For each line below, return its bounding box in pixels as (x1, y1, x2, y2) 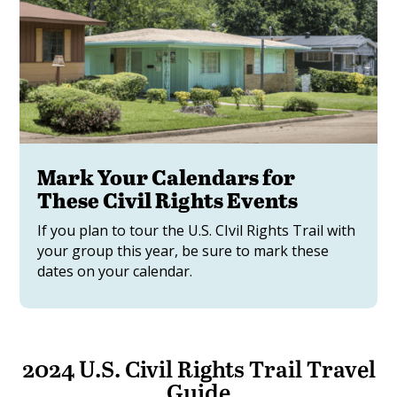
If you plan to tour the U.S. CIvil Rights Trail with (37, 220, 356, 240)
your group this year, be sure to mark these (37, 240, 330, 261)
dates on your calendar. (37, 261, 193, 281)
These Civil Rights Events (37, 184, 299, 214)
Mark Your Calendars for (37, 161, 296, 191)
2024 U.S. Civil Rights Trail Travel (21, 352, 376, 384)
